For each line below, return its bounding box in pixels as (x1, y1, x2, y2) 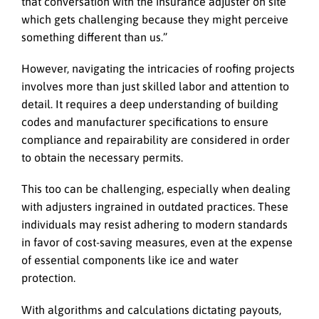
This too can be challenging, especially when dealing (21, 182, 291, 196)
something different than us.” (21, 30, 170, 43)
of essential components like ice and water (21, 253, 239, 267)
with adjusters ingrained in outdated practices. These (21, 200, 288, 214)
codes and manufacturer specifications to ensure (21, 115, 268, 129)
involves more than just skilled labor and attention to (21, 80, 289, 93)
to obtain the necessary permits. (21, 151, 186, 164)
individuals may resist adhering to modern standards (21, 218, 288, 231)
